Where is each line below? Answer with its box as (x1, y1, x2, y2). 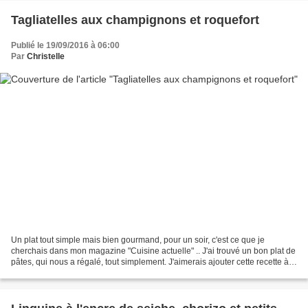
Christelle (27, 51, 65, 61)
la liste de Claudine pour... (11, 268, 108, 278)
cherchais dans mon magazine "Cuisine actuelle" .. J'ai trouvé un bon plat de (11, 246, 296, 256)
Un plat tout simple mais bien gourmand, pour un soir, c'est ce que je (11, 235, 265, 245)
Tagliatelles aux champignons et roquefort (11, 12, 259, 27)
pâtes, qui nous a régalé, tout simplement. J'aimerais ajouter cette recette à (11, 257, 289, 267)
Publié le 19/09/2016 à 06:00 (11, 40, 120, 50)
